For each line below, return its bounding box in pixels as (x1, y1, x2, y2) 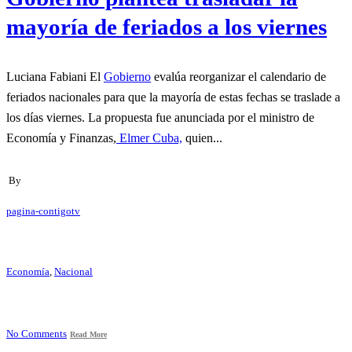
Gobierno (104, 69, 151, 83)
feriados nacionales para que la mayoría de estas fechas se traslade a (6, 90, 340, 104)
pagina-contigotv (6, 205, 80, 217)
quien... (182, 130, 222, 145)
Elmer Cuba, (116, 130, 182, 145)
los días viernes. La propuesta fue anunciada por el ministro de (6, 110, 314, 124)
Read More (70, 330, 107, 339)
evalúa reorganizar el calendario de (151, 69, 326, 83)
